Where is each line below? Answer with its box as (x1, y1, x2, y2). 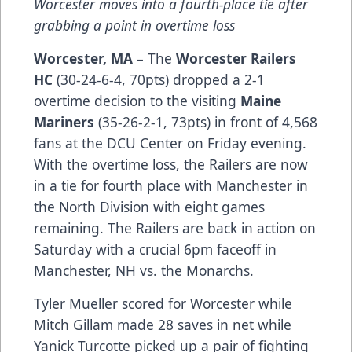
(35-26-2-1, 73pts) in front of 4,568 (98, 112, 317, 131)
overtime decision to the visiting (34, 90, 240, 110)
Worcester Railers (176, 48, 296, 68)
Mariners (34, 112, 98, 131)
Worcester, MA (34, 48, 133, 68)
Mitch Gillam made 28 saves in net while (34, 314, 291, 334)
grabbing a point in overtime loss (34, 15, 235, 35)
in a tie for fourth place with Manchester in (34, 175, 308, 195)
